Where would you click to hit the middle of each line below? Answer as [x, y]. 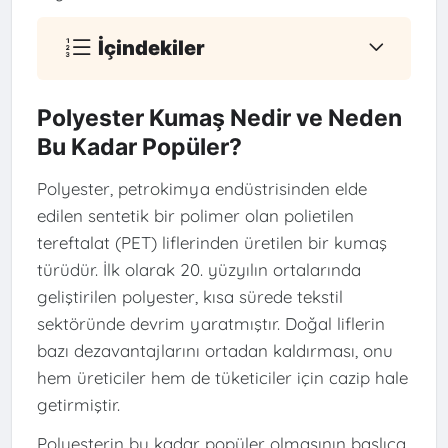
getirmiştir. [78, 404]
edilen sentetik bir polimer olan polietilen [195, 215]
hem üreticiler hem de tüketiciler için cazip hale [222, 377]
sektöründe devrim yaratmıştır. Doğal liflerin [210, 323]
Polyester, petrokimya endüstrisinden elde [201, 188]
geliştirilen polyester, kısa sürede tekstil [189, 296]
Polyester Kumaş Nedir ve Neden [219, 118]
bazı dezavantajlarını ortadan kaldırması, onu [214, 350]
